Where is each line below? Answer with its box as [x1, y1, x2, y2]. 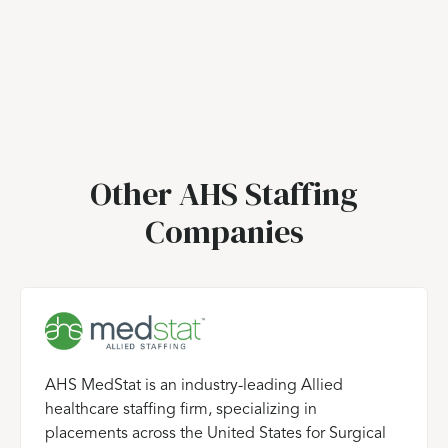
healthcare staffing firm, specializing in [45, 401, 317, 418]
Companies [144, 209, 304, 254]
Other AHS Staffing [90, 171, 358, 216]
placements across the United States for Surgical [45, 425, 386, 442]
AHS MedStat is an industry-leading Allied [45, 377, 343, 394]
